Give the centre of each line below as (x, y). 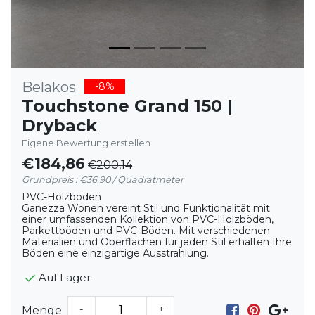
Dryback (59, 126)
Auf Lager (65, 277)
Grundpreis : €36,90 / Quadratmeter (103, 180)
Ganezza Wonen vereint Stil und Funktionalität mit (146, 208)
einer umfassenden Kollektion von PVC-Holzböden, (148, 220)
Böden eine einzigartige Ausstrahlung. (115, 253)
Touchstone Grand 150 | (127, 106)
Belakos (49, 87)
